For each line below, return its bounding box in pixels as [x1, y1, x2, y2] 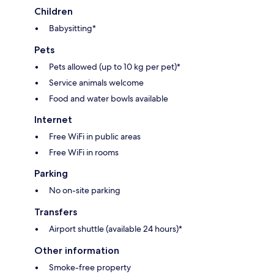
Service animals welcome [49, 76, 144, 88]
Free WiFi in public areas [49, 130, 141, 142]
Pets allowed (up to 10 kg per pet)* [49, 61, 180, 72]
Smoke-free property [49, 261, 131, 273]
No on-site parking [49, 184, 120, 196]
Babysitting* [49, 22, 96, 34]
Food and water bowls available [49, 92, 168, 104]
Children [34, 5, 73, 17]
